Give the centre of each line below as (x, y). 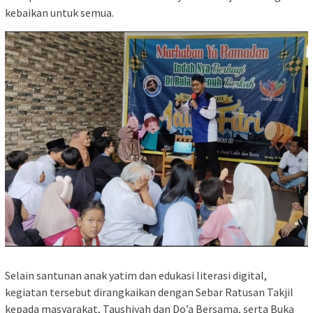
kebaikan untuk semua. (59, 13)
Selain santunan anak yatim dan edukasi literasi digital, (136, 275)
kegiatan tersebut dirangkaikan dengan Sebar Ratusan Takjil (149, 292)
